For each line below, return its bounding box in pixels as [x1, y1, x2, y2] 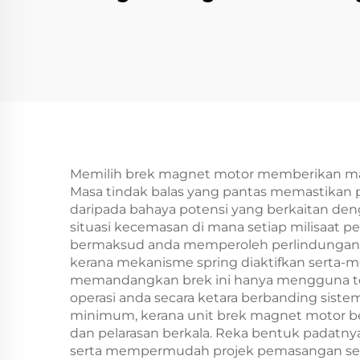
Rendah [138, 112, 219, 136]
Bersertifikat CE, [96, 6, 260, 30]
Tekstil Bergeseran [84, 86, 272, 109]
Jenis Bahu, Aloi [98, 33, 259, 56]
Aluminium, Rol [101, 59, 256, 83]
